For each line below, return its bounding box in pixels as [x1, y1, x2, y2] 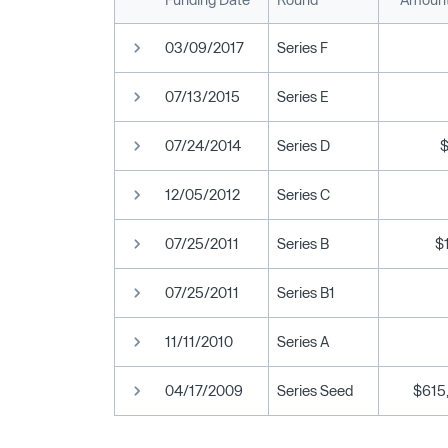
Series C [277, 185, 330, 203]
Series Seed [277, 381, 353, 399]
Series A [277, 332, 329, 350]
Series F [277, 38, 328, 56]
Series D [277, 136, 330, 154]
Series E [277, 87, 329, 105]
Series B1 [277, 283, 335, 301]
